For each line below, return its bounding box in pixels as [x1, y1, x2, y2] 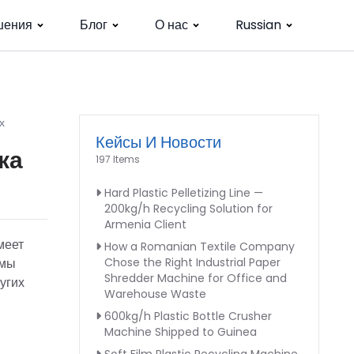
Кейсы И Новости [96, 131, 221, 153]
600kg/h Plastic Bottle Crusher [104, 308, 272, 324]
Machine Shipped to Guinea [104, 324, 257, 340]
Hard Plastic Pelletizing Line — [104, 185, 263, 201]
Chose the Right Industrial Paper [104, 254, 281, 270]
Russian [235, 16, 281, 34]
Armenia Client [104, 217, 186, 232]
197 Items [96, 153, 140, 166]
